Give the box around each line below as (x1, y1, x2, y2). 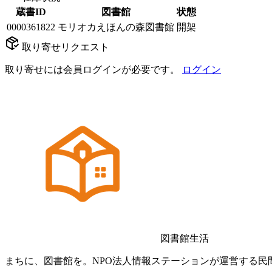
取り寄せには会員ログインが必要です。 (5, 64, 180, 75)
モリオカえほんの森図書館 (58, 21, 174, 32)
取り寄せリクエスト (19, 41, 109, 52)
